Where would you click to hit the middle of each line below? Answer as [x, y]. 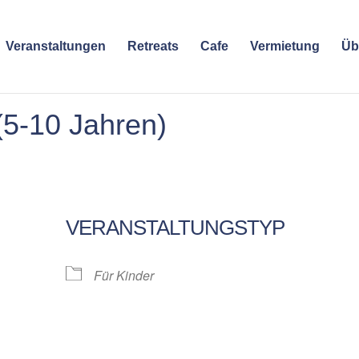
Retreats [153, 46]
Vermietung [284, 46]
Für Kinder [124, 275]
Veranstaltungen [55, 46]
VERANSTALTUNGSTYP [175, 228]
